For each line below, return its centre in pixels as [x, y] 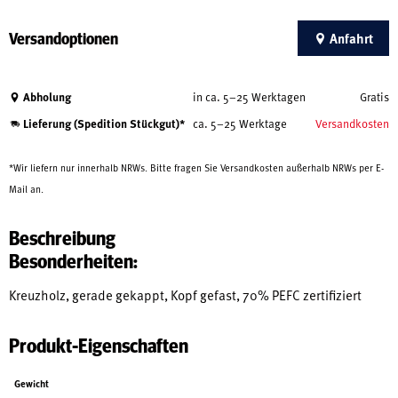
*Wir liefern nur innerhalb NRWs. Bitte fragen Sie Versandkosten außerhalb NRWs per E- [196, 167]
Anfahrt [350, 39]
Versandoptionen [64, 38]
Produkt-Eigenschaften [99, 344]
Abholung [46, 96]
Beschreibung [62, 237]
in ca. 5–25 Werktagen [249, 96]
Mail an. [26, 188]
